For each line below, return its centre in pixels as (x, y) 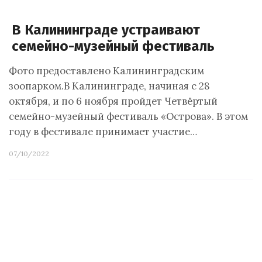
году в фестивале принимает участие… (103, 132)
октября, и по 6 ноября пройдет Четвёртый (113, 101)
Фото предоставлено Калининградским (106, 71)
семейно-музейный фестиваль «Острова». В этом (128, 116)
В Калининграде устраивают (106, 30)
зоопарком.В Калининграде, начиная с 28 (109, 86)
